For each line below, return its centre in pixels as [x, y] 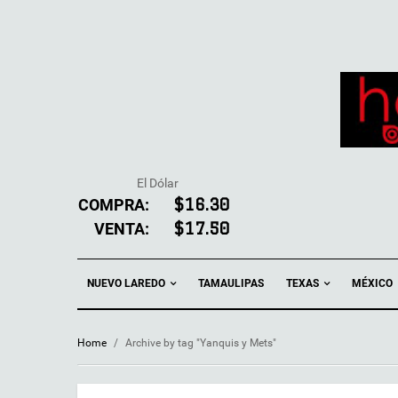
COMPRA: [114, 205]
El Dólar [157, 183]
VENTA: [122, 229]
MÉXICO [372, 284]
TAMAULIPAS [231, 284]
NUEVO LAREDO [127, 283]
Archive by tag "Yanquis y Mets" [201, 343]
